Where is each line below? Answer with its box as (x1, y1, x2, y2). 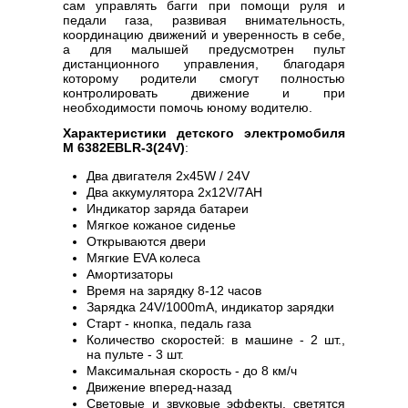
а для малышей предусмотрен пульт (63, 42, 345, 56)
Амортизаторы (87, 267, 173, 281)
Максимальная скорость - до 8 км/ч (87, 363, 297, 378)
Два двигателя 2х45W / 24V (87, 168, 250, 183)
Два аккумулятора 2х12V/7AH (87, 185, 262, 199)
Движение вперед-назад (87, 380, 231, 394)
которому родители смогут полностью (63, 71, 345, 86)
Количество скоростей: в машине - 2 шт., (87, 332, 345, 347)
